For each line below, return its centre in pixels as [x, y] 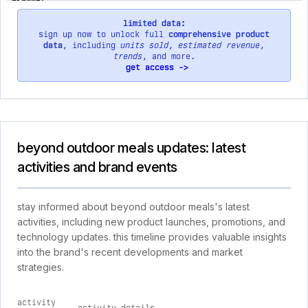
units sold [144, 45]
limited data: [154, 23]
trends [128, 56]
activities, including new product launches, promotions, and [151, 222]
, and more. [168, 56]
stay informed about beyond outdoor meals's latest [133, 207]
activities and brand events [97, 167]
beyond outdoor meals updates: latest [131, 148]
